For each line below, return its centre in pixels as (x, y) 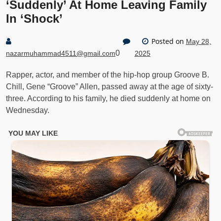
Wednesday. (28, 110)
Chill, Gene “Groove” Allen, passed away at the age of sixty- (110, 87)
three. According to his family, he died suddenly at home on (108, 98)
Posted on (167, 41)
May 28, (198, 41)
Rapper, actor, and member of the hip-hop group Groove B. (108, 75)
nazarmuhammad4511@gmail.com (61, 53)
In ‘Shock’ (34, 18)
